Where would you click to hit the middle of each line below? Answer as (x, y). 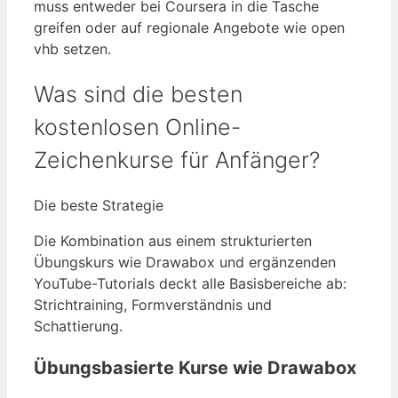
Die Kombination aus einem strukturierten (173, 241)
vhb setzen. (72, 48)
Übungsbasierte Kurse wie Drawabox (195, 368)
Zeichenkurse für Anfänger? (177, 159)
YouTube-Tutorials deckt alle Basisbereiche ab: (190, 284)
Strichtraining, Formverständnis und (153, 305)
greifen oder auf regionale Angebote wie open (189, 27)
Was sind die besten (138, 94)
